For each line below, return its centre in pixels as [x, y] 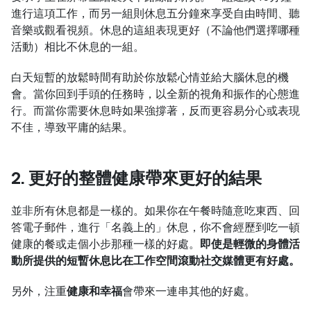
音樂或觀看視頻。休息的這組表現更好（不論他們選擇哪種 [155, 30]
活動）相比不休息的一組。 [78, 47]
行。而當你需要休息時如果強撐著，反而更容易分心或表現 [155, 110]
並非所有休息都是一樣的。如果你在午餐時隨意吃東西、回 [155, 210]
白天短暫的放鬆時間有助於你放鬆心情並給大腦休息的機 [150, 77]
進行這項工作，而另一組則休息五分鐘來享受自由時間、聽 [155, 13]
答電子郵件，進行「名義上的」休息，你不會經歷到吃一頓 [155, 227]
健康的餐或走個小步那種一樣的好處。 [106, 244]
